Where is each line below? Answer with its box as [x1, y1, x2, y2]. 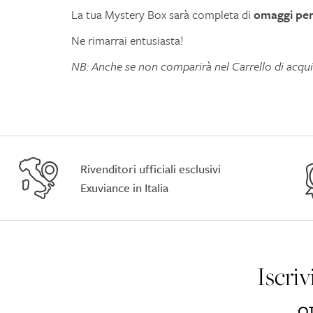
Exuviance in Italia [80, 179, 168, 197]
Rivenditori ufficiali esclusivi [80, 160, 221, 178]
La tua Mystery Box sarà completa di [71, 6, 254, 24]
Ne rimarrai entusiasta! [71, 31, 184, 50]
